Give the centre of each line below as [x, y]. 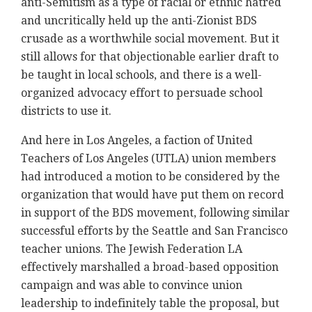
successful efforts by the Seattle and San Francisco [154, 231]
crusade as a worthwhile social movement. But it [150, 39]
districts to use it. [66, 111]
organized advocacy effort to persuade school [142, 93]
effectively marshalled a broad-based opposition [150, 267]
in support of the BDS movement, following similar [155, 213]
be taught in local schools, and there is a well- [141, 75]
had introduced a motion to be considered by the [150, 177]
